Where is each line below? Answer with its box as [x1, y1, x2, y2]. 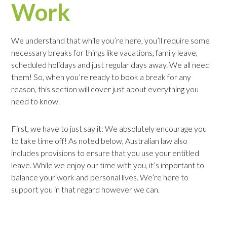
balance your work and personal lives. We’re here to [11, 172, 189, 182]
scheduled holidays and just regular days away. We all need [11, 60, 210, 70]
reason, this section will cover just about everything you [11, 84, 199, 94]
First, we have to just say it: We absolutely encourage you [11, 124, 207, 134]
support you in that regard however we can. [11, 184, 160, 195]
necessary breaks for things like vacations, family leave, [11, 48, 198, 58]
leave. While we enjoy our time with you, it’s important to [11, 160, 205, 170]
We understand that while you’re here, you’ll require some [11, 35, 210, 46]
